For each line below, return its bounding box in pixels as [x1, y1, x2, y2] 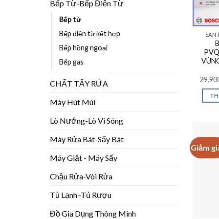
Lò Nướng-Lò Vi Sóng [50, 115, 123, 125]
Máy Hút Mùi [50, 97, 95, 107]
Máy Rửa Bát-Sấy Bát [50, 134, 124, 144]
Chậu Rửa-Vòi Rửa [50, 171, 112, 181]
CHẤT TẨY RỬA [50, 78, 108, 88]
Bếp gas [59, 57, 84, 66]
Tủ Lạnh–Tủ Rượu [50, 190, 111, 199]
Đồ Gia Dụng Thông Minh [50, 208, 136, 218]
